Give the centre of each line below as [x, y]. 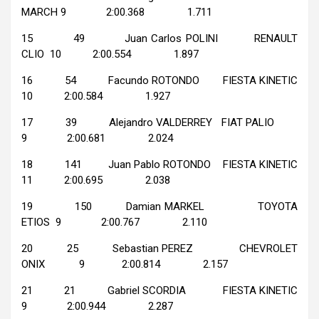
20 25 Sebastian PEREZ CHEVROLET [159, 248]
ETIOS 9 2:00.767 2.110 [114, 222]
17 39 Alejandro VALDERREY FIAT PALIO [159, 122]
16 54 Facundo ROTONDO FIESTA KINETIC [159, 80]
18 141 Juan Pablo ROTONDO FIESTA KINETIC [159, 164]
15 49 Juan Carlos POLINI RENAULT [159, 38]
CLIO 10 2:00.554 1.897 [110, 54]
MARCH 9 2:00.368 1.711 [117, 12]
